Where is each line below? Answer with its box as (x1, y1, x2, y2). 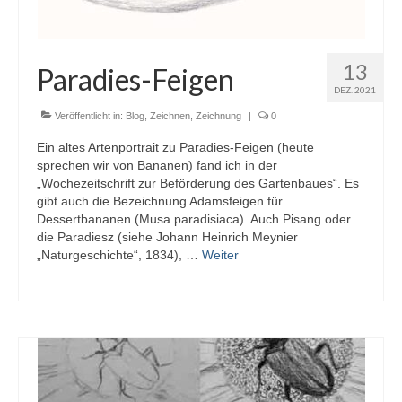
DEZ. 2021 (334, 84, 376, 95)
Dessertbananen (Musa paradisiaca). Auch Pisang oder (37, 212, 351, 226)
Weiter (202, 248, 239, 262)
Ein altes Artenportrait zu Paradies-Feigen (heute (37, 140, 314, 154)
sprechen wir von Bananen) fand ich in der (37, 158, 277, 172)
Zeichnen (150, 110, 190, 121)
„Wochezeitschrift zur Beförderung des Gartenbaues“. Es (37, 176, 359, 190)
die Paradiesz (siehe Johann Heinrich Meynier (37, 230, 298, 244)
